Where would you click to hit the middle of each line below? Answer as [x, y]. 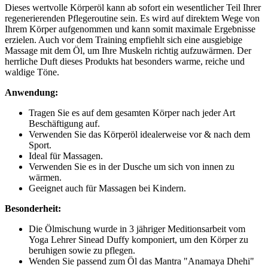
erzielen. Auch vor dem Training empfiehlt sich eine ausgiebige [124, 40]
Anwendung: [31, 93]
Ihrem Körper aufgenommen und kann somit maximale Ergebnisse [130, 29]
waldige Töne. [32, 72]
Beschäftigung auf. [64, 124]
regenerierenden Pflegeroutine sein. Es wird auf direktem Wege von [132, 19]
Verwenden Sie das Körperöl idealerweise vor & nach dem [139, 135]
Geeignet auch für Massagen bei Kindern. [107, 188]
